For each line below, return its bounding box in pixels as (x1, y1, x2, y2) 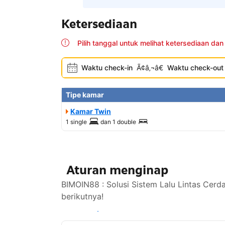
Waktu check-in (81, 63, 133, 72)
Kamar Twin (70, 107, 111, 116)
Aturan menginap (66, 162, 168, 178)
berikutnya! (61, 191, 103, 202)
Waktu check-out (167, 63, 223, 72)
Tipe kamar (66, 90, 104, 99)
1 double (113, 118, 136, 126)
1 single (66, 118, 87, 126)
